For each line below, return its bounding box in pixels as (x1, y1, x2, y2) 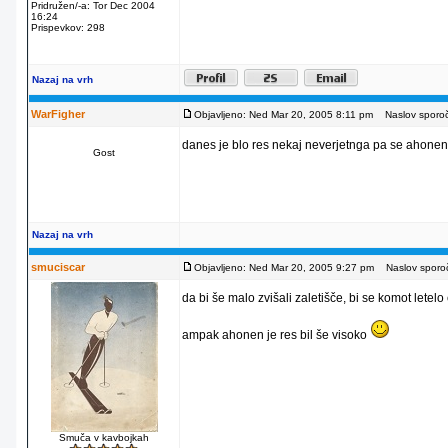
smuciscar (31, 261, 85, 273)
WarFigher (31, 108, 85, 120)
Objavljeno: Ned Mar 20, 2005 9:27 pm (194, 262, 374, 273)
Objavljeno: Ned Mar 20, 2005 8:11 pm (194, 109, 373, 120)
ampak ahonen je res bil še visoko (182, 328, 370, 342)
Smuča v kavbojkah (59, 432, 149, 443)
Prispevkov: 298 (31, 22, 105, 33)
